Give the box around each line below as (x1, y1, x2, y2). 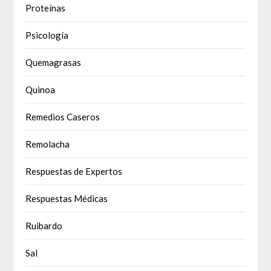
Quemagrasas (25, 56, 82, 68)
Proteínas (25, 2, 66, 13)
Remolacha (25, 138, 70, 149)
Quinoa (25, 83, 56, 95)
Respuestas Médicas (25, 192, 108, 204)
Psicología (25, 29, 69, 41)
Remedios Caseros (25, 111, 100, 122)
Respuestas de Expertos (25, 165, 123, 177)
